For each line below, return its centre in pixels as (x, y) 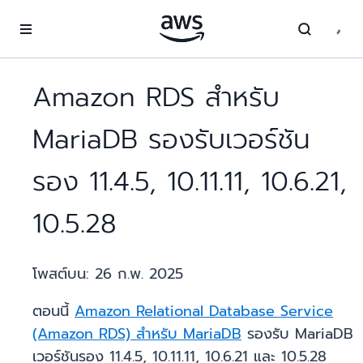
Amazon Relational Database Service (204, 312)
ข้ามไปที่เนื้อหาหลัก (52, 16)
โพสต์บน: (64, 274)
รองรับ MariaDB (297, 334)
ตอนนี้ (53, 312)
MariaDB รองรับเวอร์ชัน (171, 140)
